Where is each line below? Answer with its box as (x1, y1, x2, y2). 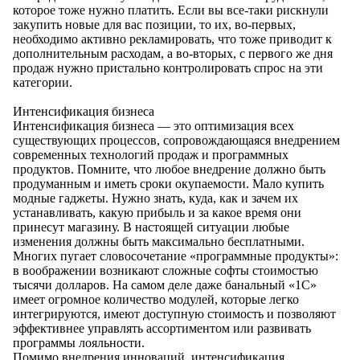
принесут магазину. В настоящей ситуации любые (13, 220, 289, 235)
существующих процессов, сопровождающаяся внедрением (13, 133, 340, 148)
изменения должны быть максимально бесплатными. (13, 235, 305, 249)
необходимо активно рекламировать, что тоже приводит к (13, 32, 332, 47)
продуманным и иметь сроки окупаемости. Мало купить (13, 177, 324, 191)
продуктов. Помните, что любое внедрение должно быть (13, 162, 325, 177)
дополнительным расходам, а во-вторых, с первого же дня (13, 47, 333, 61)
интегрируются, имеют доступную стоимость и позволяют (13, 307, 336, 321)
